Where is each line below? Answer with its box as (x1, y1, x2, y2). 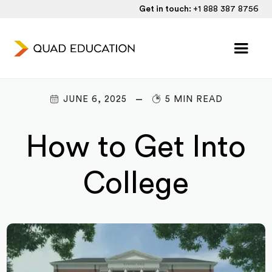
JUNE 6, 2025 (63, 95, 127, 104)
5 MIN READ (165, 95, 223, 104)
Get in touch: (138, 5, 193, 13)
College (83, 169, 189, 199)
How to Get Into (26, 132, 246, 163)
